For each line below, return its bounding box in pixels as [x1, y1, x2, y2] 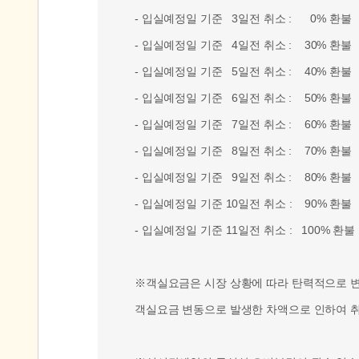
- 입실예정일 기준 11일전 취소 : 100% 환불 [135, 224, 356, 236]
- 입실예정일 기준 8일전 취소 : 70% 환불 [135, 144, 352, 157]
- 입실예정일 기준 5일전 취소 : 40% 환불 [135, 65, 352, 78]
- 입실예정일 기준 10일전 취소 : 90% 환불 [135, 197, 353, 210]
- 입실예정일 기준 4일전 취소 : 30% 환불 [135, 38, 352, 51]
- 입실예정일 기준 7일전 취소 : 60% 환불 [135, 118, 352, 131]
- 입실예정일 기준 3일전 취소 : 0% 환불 [135, 12, 352, 25]
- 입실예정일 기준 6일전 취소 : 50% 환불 [135, 91, 352, 104]
